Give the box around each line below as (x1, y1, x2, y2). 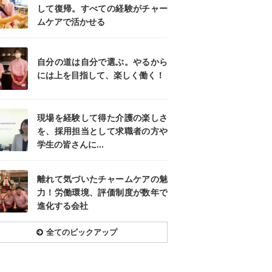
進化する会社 (37, 201, 88, 211)
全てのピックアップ (46, 228, 117, 237)
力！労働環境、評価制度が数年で (37, 188, 168, 198)
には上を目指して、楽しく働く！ (37, 70, 165, 81)
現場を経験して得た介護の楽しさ (37, 113, 168, 123)
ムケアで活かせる (37, 17, 105, 27)
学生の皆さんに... (37, 140, 104, 150)
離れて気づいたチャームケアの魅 (37, 174, 168, 185)
